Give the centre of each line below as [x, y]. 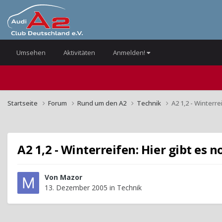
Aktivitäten [79, 53]
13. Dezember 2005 [76, 188]
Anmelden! [130, 53]
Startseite [23, 103]
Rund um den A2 [103, 103]
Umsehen [31, 53]
